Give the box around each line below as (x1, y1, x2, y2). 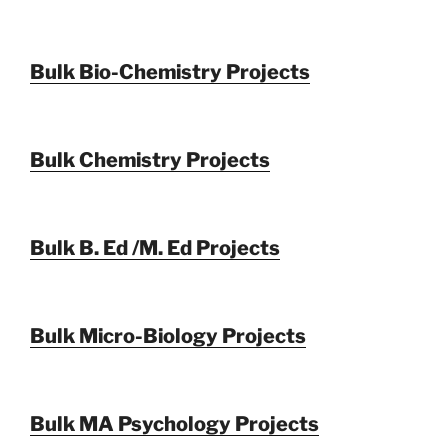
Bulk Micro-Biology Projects (30, 324, 306, 349)
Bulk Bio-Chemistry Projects (30, 60, 310, 85)
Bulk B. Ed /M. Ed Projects (30, 236, 280, 261)
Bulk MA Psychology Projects (30, 412, 319, 437)
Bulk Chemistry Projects (30, 148, 270, 173)
